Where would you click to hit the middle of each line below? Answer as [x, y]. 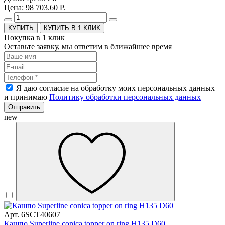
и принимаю [27, 97]
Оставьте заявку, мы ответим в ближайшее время [88, 47]
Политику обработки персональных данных [125, 97]
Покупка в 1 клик [34, 38]
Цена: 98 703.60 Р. [35, 8]
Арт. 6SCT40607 [32, 215]
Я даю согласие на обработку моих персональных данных [116, 88]
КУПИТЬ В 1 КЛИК [72, 28]
